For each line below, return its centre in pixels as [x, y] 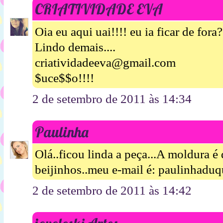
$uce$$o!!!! [64, 78]
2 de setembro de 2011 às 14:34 [112, 99]
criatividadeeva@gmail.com [105, 62]
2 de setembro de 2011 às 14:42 [112, 191]
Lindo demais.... [75, 47]
